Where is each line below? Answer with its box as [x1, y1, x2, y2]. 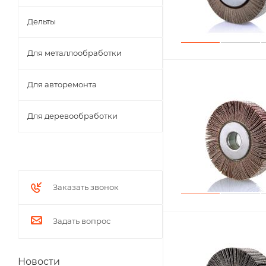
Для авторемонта [27, 80, 97, 89]
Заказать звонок [53, 182, 119, 192]
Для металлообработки [27, 48, 122, 58]
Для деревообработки [27, 111, 118, 121]
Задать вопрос [53, 216, 110, 226]
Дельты [27, 17, 56, 26]
